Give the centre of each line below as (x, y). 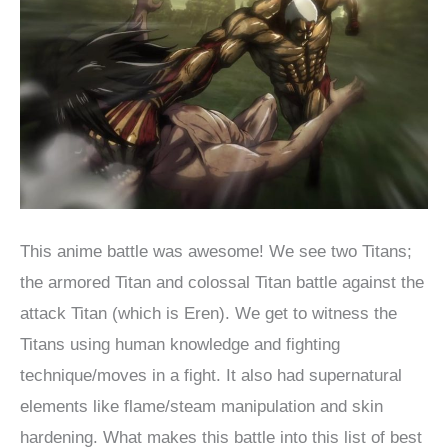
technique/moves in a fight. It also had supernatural (211, 375)
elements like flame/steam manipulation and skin (201, 406)
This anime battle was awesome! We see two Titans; (216, 251)
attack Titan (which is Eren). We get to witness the (208, 313)
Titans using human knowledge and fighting (180, 344)
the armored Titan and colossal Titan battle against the (222, 282)
